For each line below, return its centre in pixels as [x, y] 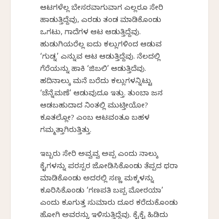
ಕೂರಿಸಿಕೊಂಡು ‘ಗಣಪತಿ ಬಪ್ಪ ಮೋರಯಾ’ [102, 192]
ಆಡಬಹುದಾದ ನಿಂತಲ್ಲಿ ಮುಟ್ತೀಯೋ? [94, 107]
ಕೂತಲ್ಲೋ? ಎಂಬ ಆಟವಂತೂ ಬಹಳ [95, 119]
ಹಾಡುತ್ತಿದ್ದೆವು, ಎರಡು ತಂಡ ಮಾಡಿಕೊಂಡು [101, 21]
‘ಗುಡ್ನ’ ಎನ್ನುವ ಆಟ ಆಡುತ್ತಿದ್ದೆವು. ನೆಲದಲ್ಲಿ [100, 58]
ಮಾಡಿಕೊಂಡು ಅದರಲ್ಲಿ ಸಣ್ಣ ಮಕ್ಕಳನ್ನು [97, 180]
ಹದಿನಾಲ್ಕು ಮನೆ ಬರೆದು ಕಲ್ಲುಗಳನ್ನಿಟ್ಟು [96, 82]
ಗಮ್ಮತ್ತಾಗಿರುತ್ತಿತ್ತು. [66, 131]
